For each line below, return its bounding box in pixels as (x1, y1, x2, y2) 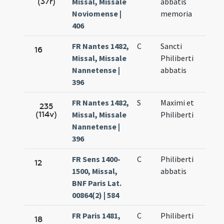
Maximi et (160, 97, 194, 108)
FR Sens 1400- (72, 154, 121, 164)
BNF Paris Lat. (72, 178, 122, 188)
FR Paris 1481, (72, 210, 121, 221)
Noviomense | (72, 8, 122, 19)
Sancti (160, 41, 182, 51)
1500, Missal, (72, 166, 118, 176)
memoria (160, 8, 192, 19)
